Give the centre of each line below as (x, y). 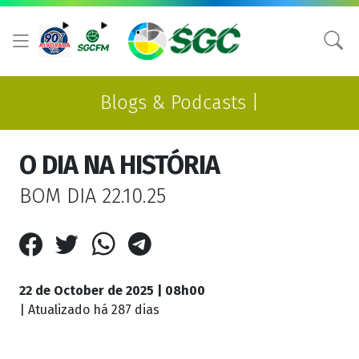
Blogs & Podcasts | (179, 103)
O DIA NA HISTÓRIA (119, 165)
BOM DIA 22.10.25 (93, 196)
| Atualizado (56, 310)
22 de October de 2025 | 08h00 (112, 291)
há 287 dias (126, 310)
